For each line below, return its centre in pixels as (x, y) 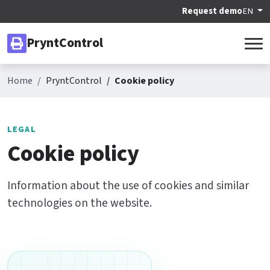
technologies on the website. (80, 203)
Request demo (212, 11)
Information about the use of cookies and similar (128, 186)
